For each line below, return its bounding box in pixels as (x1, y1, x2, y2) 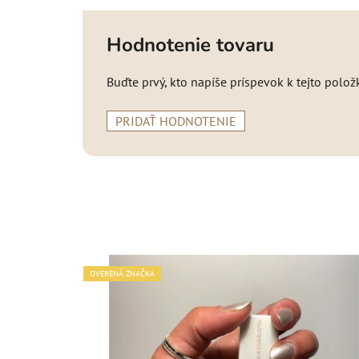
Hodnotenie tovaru (107, 31, 274, 58)
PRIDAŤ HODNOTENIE (115, 112, 236, 129)
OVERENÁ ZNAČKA (90, 268, 155, 279)
